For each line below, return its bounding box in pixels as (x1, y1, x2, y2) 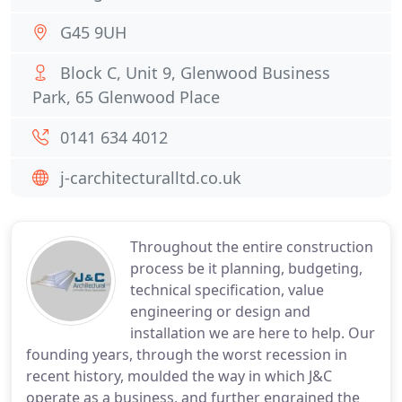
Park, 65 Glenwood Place (32, 86, 220, 108)
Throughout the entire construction (130, 237, 373, 257)
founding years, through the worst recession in (26, 345, 347, 364)
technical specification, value (130, 280, 324, 300)
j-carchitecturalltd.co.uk (60, 167, 241, 188)
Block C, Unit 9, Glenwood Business (60, 62, 330, 83)
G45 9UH (60, 22, 127, 43)
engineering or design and (130, 301, 310, 321)
